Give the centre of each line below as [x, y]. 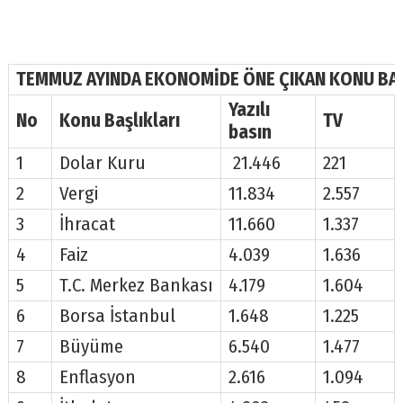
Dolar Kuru [102, 163]
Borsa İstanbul [117, 316]
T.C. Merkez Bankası [136, 285]
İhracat [87, 224]
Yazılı [249, 110]
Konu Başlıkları [119, 121]
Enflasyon [97, 377]
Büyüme [91, 346]
